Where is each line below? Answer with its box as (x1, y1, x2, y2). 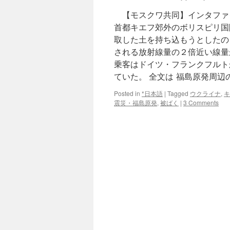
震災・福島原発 (114, 98, 157, 107)
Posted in (114, 89, 140, 98)
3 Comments (183, 98, 219, 107)
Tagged (167, 89, 188, 98)
